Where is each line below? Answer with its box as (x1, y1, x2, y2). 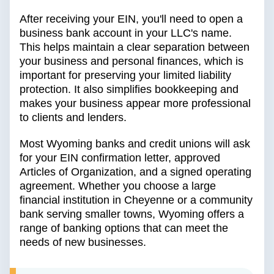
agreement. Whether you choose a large (20, 180, 216, 193)
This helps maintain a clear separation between (20, 41, 250, 54)
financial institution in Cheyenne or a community (20, 194, 253, 207)
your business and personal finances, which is (20, 55, 243, 68)
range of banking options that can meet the (20, 222, 228, 235)
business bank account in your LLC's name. (20, 27, 232, 40)
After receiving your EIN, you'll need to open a (20, 13, 243, 26)
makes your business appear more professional (20, 97, 251, 110)
